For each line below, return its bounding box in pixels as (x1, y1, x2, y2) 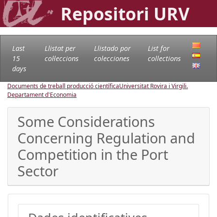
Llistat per (44, 43, 76, 53)
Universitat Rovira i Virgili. (119, 81, 188, 90)
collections (148, 53, 181, 63)
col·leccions (44, 53, 78, 63)
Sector (17, 161, 59, 180)
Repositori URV (61, 2, 189, 25)
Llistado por (94, 43, 131, 53)
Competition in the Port (17, 144, 168, 164)
